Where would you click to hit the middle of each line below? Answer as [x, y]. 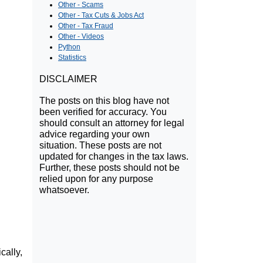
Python [69, 47]
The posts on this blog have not [104, 101]
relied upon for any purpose [96, 179]
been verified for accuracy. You [103, 112]
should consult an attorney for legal [112, 123]
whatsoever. [64, 190]
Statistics [72, 58]
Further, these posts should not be [109, 168]
